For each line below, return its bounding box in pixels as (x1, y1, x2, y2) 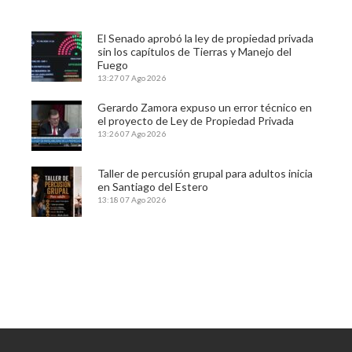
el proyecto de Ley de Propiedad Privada (97, 113, 294, 127)
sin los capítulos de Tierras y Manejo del (97, 44, 291, 58)
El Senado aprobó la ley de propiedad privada (97, 31, 313, 45)
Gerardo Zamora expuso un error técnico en (97, 100, 312, 114)
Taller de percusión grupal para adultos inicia (97, 166, 313, 180)
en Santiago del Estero (97, 179, 208, 193)
